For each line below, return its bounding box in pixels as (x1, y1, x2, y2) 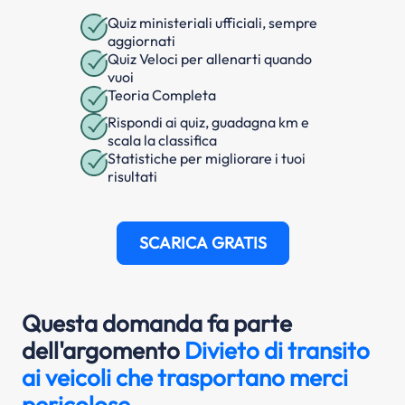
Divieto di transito (184, 334, 370, 365)
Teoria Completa (108, 85, 216, 104)
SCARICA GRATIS (138, 231, 267, 253)
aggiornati (108, 31, 175, 50)
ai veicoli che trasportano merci (22, 362, 348, 392)
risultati (108, 166, 157, 185)
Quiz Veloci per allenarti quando (108, 49, 312, 68)
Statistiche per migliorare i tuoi (108, 148, 306, 167)
